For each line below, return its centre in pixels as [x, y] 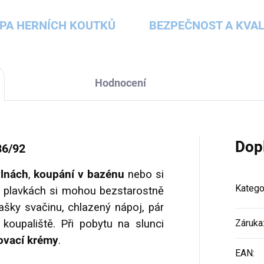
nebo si [144, 175]
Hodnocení [121, 83]
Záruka [249, 223]
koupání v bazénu [79, 175]
